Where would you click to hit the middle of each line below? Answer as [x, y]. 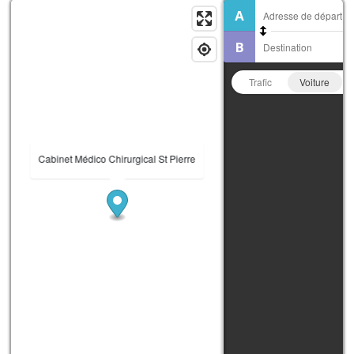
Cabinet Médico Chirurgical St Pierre [117, 158]
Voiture [315, 82]
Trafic [260, 82]
